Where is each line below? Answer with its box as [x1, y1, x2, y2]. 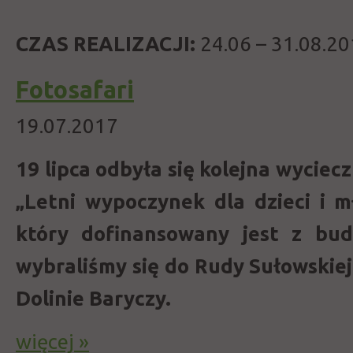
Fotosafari [16, 76, 134, 103]
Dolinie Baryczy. [16, 287, 171, 310]
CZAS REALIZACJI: [16, 32, 195, 55]
